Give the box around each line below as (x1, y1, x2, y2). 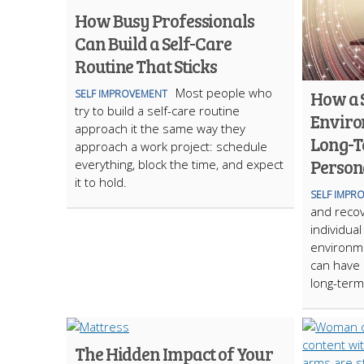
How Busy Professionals (75, 8, 254, 32)
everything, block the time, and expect (75, 156, 284, 172)
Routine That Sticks (75, 54, 218, 78)
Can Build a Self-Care (75, 31, 232, 55)
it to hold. (75, 174, 127, 190)
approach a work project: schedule (75, 138, 267, 154)
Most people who (175, 84, 272, 101)
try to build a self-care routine (75, 102, 240, 119)
